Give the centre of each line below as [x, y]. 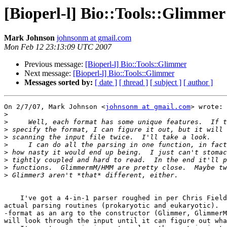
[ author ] [198, 83]
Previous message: [55, 64]
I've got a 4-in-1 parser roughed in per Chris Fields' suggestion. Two [12, 198]
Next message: [49, 73]
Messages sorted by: [59, 83]
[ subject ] [166, 83]
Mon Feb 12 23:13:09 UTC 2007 [58, 47]
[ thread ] [134, 83]
